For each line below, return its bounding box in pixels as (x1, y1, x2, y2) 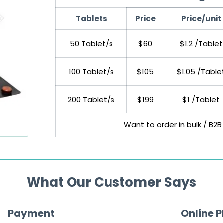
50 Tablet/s (69, 38, 113, 49)
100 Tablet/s (68, 66, 114, 77)
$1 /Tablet (182, 94, 220, 105)
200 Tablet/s (68, 94, 114, 105)
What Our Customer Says (27, 173, 196, 192)
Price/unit (181, 13, 221, 24)
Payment (8, 206, 55, 221)
